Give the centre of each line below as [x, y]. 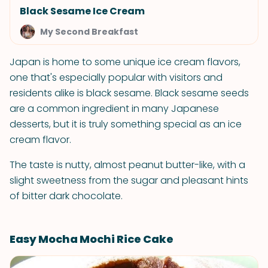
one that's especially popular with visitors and [116, 77]
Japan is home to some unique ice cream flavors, [125, 62]
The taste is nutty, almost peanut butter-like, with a [127, 165]
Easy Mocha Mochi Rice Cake [92, 239]
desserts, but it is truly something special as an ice [126, 124]
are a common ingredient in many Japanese [114, 109]
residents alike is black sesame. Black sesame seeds [129, 93]
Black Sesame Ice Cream [82, 11]
